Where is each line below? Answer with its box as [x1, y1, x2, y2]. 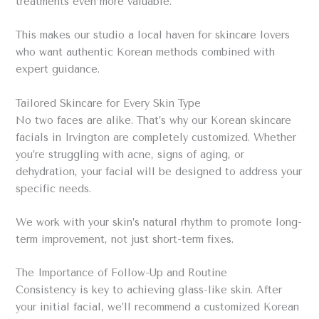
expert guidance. [16, 63, 100, 76]
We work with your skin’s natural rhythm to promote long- [16, 216, 303, 229]
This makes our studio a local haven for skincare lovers [16, 29, 291, 42]
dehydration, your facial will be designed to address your [16, 165, 303, 178]
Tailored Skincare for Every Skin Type [16, 97, 202, 110]
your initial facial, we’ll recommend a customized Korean [16, 301, 300, 314]
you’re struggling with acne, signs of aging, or [16, 148, 245, 161]
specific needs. [16, 182, 92, 195]
